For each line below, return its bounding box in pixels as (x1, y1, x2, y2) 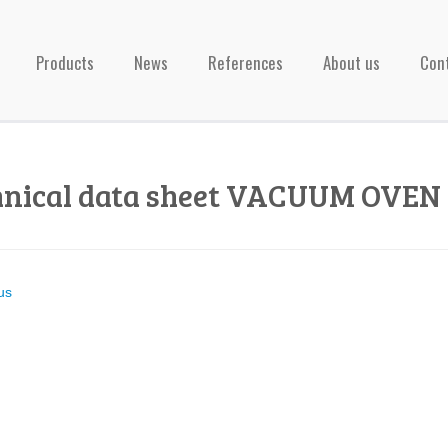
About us (323, 50, 380, 75)
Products (36, 50, 94, 75)
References (208, 50, 283, 75)
